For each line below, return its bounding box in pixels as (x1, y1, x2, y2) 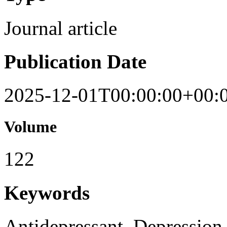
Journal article (4, 17, 117, 39)
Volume (4, 118, 57, 136)
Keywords (4, 181, 90, 204)
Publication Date (4, 50, 146, 72)
